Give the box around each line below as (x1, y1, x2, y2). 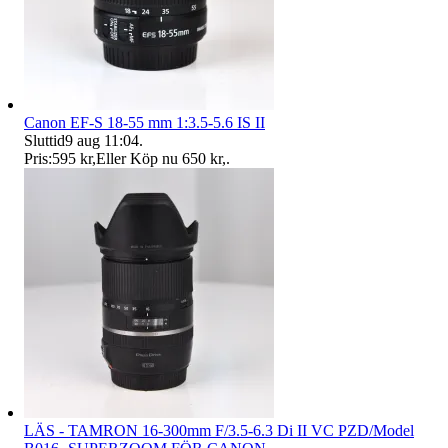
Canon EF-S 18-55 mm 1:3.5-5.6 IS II (24, 113, 265, 131)
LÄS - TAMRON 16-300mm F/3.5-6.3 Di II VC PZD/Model (24, 421, 414, 439)
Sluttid (24, 131, 65, 149)
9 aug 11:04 (65, 131, 139, 149)
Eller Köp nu (96, 149, 178, 167)
